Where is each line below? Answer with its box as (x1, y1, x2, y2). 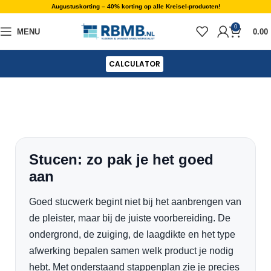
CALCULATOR (109, 59, 160, 69)
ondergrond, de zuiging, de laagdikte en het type (29, 229, 235, 240)
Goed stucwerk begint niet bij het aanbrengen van (29, 197, 241, 207)
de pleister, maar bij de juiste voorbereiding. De (29, 213, 230, 223)
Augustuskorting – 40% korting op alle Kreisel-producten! (51, 3, 220, 10)
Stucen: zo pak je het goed (29, 151, 214, 168)
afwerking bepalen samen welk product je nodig (29, 246, 233, 256)
